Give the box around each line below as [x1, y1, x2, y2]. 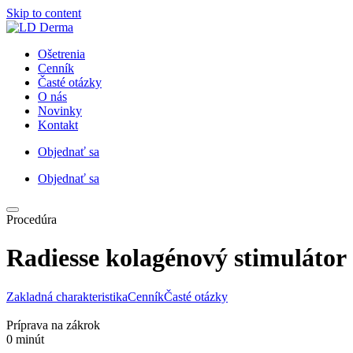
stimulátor [228, 243, 347, 273]
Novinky [38, 104, 82, 117]
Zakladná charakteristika [6, 289, 128, 303]
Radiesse [6, 243, 99, 273]
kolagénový [106, 243, 228, 273]
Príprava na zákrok [6, 318, 100, 332]
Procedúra [6, 213, 57, 226]
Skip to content [6, 6, 81, 20]
